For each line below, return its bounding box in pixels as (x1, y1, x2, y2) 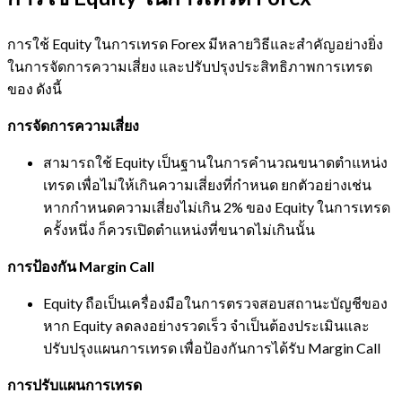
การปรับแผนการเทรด (7, 376, 142, 394)
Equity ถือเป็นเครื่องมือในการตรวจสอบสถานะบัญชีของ (43, 294, 388, 312)
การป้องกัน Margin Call (7, 258, 154, 275)
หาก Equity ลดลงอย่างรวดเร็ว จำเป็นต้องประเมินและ (43, 317, 370, 335)
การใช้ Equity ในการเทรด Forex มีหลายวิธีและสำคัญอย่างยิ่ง (7, 35, 383, 53)
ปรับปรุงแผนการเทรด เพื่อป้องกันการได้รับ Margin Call (43, 339, 380, 357)
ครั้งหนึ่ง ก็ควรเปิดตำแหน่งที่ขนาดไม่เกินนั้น (43, 221, 315, 239)
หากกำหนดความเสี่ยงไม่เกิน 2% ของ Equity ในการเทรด (43, 198, 390, 216)
